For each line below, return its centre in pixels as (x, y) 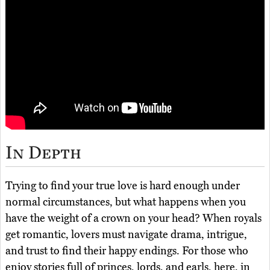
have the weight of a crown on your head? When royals (133, 218)
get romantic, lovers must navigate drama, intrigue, (126, 235)
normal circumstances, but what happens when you (126, 202)
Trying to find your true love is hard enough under (123, 186)
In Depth (43, 152)
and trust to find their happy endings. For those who (127, 251)
